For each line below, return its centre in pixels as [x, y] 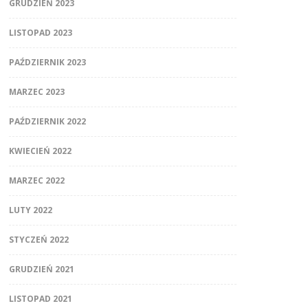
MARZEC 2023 [36, 92]
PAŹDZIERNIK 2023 [47, 62]
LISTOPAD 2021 [40, 299]
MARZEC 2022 [36, 180]
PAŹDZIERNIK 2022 [47, 121]
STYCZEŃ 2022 [38, 240]
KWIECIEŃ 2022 [40, 151]
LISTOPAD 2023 [40, 33]
